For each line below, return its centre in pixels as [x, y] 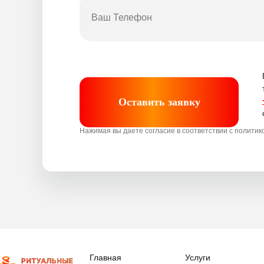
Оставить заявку [159, 102]
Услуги [198, 257]
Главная [105, 257]
